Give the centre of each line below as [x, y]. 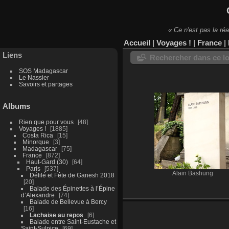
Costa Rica [38, 135]
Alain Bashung [193, 173]
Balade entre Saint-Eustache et [73, 221]
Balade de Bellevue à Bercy [68, 201]
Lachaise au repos [56, 215]
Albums [16, 106]
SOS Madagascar [43, 71]
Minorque [36, 142]
